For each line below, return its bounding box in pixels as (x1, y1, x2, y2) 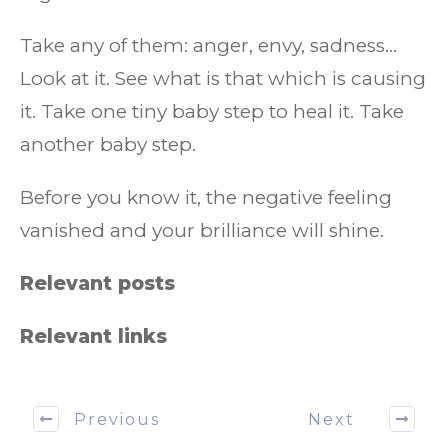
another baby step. (20, 133, 196, 156)
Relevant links (20, 325, 167, 348)
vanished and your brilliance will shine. (20, 219, 384, 242)
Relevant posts (20, 272, 175, 295)
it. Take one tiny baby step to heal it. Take (20, 100, 404, 123)
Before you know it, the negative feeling (20, 186, 392, 209)
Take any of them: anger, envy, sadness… (20, 34, 397, 57)
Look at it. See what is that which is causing (20, 67, 426, 90)
